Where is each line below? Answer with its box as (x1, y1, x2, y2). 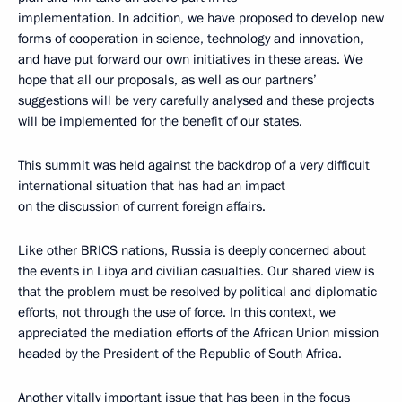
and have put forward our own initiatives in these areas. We (18, 49, 363, 68)
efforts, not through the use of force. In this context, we (18, 302, 336, 321)
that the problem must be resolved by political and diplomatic (18, 282, 377, 301)
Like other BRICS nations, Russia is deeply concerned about (18, 240, 366, 259)
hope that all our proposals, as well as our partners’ (18, 70, 317, 89)
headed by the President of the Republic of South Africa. (18, 344, 342, 363)
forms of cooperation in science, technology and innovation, (18, 29, 363, 48)
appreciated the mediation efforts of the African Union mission (18, 323, 379, 342)
